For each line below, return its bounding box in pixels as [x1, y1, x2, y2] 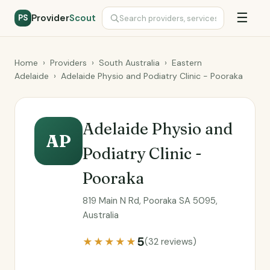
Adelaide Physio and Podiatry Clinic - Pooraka [61, 71, 243, 81]
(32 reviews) [145, 236, 196, 248]
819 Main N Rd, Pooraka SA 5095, [83, 195, 218, 207]
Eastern [172, 57, 202, 68]
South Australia [99, 57, 160, 68]
